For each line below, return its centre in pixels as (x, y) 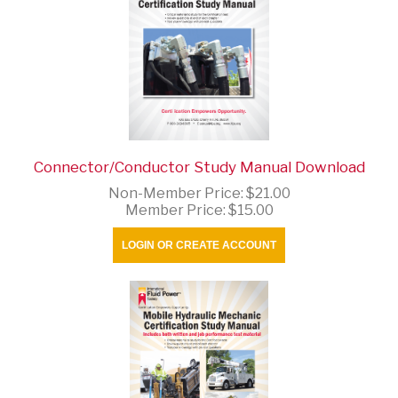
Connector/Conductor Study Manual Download (199, 167)
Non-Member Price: (177, 193)
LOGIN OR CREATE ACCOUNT (199, 245)
